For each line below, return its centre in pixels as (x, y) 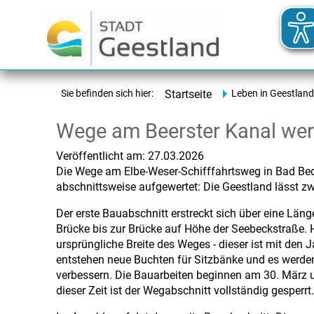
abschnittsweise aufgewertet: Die (138, 187)
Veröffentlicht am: (101, 156)
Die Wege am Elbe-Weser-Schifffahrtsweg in (164, 171)
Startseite (188, 94)
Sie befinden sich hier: (107, 94)
